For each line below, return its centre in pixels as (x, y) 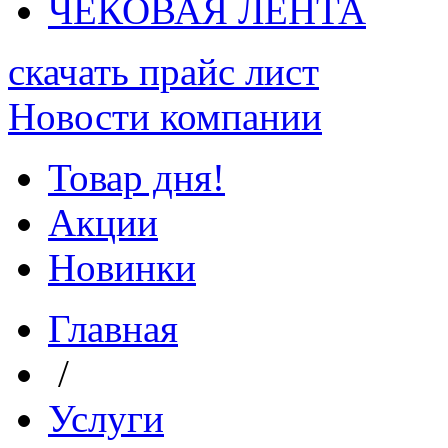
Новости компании (165, 116)
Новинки (122, 267)
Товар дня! (136, 177)
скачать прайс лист (163, 71)
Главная (113, 328)
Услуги (106, 418)
